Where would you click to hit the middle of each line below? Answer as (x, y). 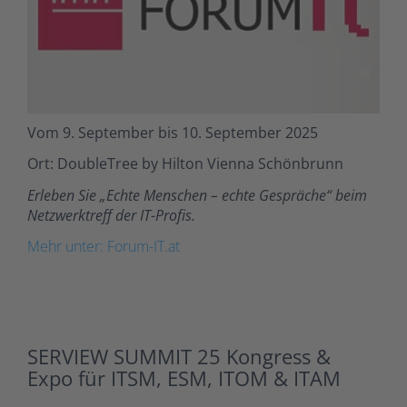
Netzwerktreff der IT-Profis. (111, 215)
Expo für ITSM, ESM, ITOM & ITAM (184, 377)
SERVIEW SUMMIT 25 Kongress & (179, 356)
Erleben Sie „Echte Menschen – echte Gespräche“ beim (197, 195)
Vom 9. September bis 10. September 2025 (173, 132)
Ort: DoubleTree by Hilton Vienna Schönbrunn (185, 164)
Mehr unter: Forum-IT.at (104, 247)
